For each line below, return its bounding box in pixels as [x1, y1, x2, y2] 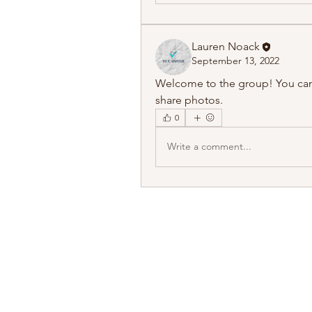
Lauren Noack [192, 39, 260, 53]
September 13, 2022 [192, 54, 279, 67]
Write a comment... [167, 140, 251, 153]
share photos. [155, 93, 223, 107]
